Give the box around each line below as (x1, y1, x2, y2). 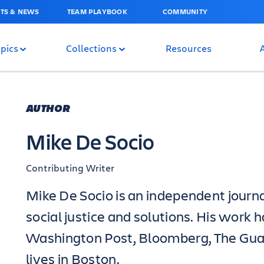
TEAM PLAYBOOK (67, 6, 127, 16)
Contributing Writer (26, 161, 114, 174)
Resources (165, 41, 212, 54)
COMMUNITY (162, 6, 208, 16)
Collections (66, 41, 117, 54)
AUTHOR (26, 101, 70, 115)
